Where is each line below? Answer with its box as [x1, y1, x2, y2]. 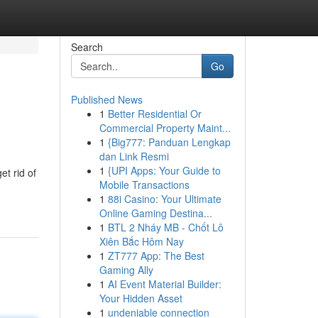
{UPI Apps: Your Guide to [107, 163, 221, 177]
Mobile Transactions [99, 177, 190, 192]
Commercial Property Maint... [99, 121, 231, 135]
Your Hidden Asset [99, 291, 182, 305]
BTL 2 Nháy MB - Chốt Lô [107, 220, 224, 234]
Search [70, 40, 103, 54]
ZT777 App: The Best [107, 248, 204, 263]
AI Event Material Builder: [107, 277, 221, 291]
